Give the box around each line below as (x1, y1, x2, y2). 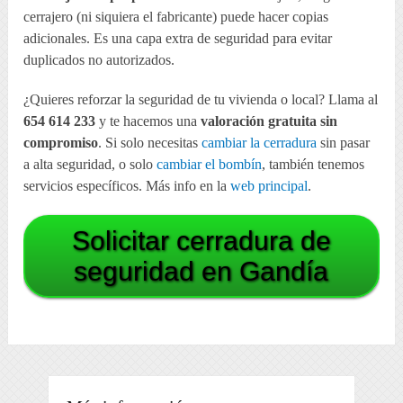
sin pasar (317, 134, 371, 150)
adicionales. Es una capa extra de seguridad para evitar (23, 30, 333, 46)
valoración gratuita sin (201, 112, 338, 129)
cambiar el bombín (157, 156, 263, 172)
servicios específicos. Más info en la (23, 177, 231, 193)
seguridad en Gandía (74, 255, 329, 286)
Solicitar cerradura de (71, 225, 331, 255)
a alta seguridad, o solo (23, 156, 157, 172)
